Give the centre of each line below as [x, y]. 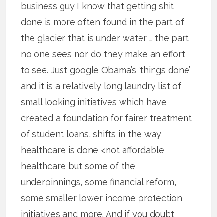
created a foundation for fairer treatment [107, 118]
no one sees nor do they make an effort [103, 54]
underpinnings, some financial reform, [99, 182]
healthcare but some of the [78, 166]
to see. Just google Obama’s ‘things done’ [106, 70]
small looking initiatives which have [94, 102]
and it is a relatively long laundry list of [101, 86]
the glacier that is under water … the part [105, 38]
